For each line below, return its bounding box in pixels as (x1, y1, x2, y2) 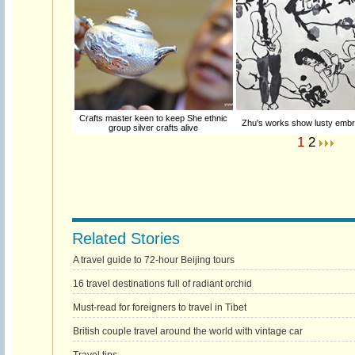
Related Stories (71, 230, 180, 247)
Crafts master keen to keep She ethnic (79, 113, 227, 123)
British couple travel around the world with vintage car (72, 326, 303, 337)
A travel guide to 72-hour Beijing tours (72, 254, 235, 265)
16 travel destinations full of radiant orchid (72, 278, 252, 289)
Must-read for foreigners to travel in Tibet (72, 302, 246, 313)
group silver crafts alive (109, 123, 198, 132)
